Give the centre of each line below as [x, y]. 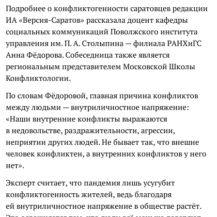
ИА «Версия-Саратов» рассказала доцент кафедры [97, 20]
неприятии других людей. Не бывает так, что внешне [102, 142]
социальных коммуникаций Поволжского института [102, 31]
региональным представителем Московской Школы [101, 66]
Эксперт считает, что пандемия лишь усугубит [90, 183]
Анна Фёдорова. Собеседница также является [88, 55]
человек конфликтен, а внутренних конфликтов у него [106, 154]
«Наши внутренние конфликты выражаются [86, 119]
